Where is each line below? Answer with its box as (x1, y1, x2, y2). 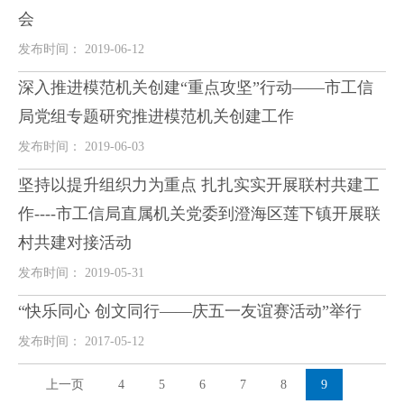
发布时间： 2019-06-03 (18, 140, 144, 153)
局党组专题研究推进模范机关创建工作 (18, 107, 294, 125)
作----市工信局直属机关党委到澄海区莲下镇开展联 (18, 205, 381, 223)
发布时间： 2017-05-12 (18, 335, 144, 348)
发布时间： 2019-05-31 (18, 266, 144, 280)
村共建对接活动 (18, 234, 132, 252)
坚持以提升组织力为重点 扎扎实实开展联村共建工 (18, 176, 380, 194)
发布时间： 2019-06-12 (18, 42, 144, 56)
